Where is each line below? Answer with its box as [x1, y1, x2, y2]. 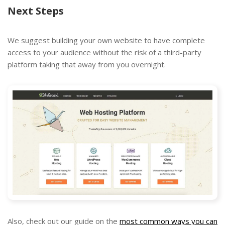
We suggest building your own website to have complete [8, 35, 205, 46]
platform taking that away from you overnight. [8, 59, 166, 70]
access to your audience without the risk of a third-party [8, 47, 201, 58]
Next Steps [8, 4, 64, 18]
